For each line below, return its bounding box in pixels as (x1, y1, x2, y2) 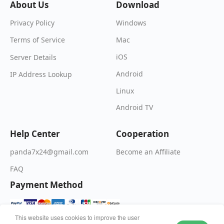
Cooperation (116, 127, 169, 139)
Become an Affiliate (116, 146, 181, 156)
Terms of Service (10, 35, 65, 45)
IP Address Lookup (10, 69, 72, 79)
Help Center (10, 127, 60, 139)
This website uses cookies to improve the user (15, 213, 139, 221)
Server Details (10, 52, 56, 62)
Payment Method (10, 179, 83, 191)
